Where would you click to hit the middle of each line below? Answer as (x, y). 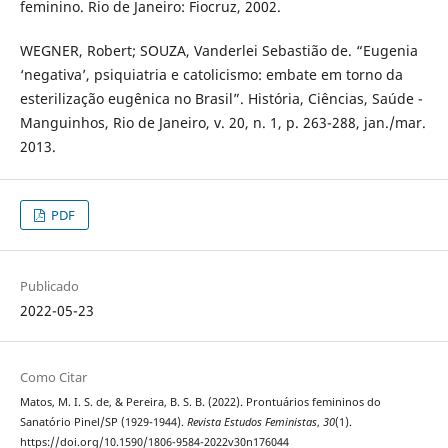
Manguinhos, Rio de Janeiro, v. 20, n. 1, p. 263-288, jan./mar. (222, 123)
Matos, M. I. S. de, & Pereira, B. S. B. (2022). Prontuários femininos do (200, 402)
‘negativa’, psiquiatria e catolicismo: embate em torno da (211, 75)
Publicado (49, 286)
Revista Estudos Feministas (251, 422)
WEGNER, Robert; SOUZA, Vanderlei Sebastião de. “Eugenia (218, 51)
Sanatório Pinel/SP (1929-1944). (103, 422)
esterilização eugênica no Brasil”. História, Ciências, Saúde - (221, 99)
